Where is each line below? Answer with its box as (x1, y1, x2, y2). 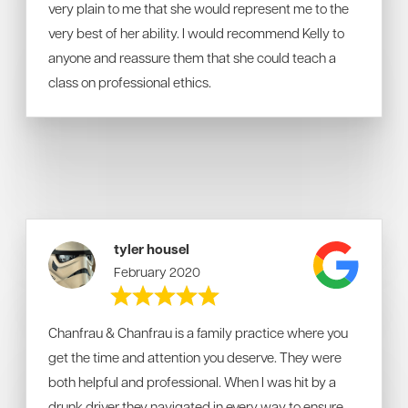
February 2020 (114, 263, 201, 280)
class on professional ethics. (48, 73, 211, 91)
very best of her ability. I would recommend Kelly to (48, 24, 344, 42)
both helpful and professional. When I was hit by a (48, 372, 336, 391)
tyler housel (114, 240, 190, 259)
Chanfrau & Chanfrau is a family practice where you (48, 323, 348, 342)
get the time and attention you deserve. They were (48, 348, 342, 366)
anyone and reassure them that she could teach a (48, 48, 336, 66)
